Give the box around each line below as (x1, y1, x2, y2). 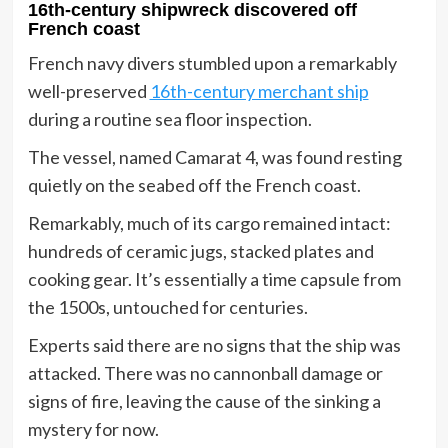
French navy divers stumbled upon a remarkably (27, 52, 397, 75)
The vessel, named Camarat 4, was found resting (27, 146, 402, 169)
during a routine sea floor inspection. (27, 108, 312, 131)
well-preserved (27, 80, 150, 103)
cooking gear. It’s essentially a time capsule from (27, 268, 401, 291)
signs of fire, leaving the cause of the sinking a (27, 390, 381, 413)
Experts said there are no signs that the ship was (27, 334, 401, 357)
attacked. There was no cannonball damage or (27, 362, 383, 385)
